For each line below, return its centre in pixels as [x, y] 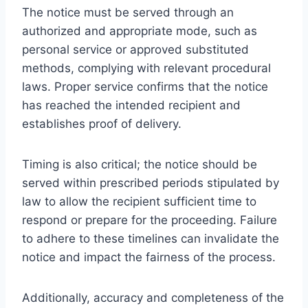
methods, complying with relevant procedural [146, 68]
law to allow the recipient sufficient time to [139, 201]
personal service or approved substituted [135, 49]
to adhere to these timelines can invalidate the [151, 238]
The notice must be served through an [128, 12]
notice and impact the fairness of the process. [149, 257]
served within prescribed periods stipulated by [151, 183]
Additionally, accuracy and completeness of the [153, 297]
